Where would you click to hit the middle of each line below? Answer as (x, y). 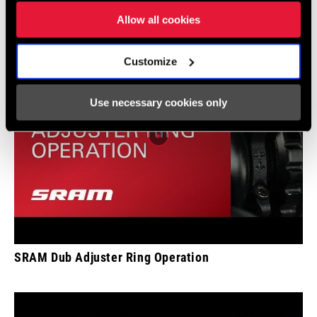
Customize (151, 61)
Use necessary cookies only (158, 103)
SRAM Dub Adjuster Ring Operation (112, 257)
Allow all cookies (158, 20)
